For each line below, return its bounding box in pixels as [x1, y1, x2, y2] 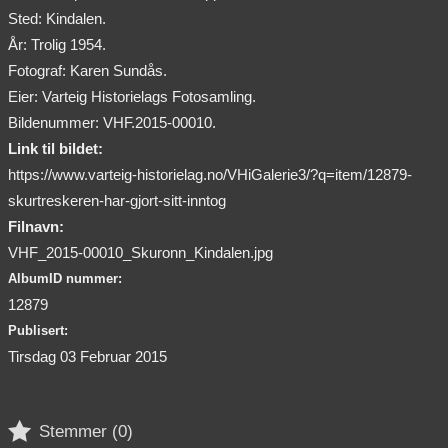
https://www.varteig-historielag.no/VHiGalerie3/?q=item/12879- [8, 166, 412, 184]
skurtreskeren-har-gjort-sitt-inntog [8, 192, 226, 210]
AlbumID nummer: [8, 271, 122, 287]
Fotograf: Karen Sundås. [8, 62, 167, 80]
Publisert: [8, 323, 68, 339]
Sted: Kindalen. [8, 10, 106, 28]
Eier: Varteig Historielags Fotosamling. [8, 88, 256, 106]
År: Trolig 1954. [8, 36, 106, 54]
